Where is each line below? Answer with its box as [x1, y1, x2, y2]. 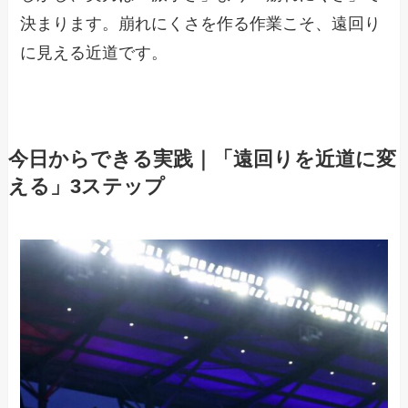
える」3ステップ [7, 176, 165, 198]
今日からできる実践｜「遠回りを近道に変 [7, 148, 396, 170]
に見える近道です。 [20, 43, 168, 62]
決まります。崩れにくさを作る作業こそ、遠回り [20, 14, 382, 33]
